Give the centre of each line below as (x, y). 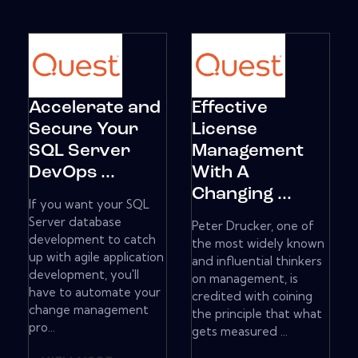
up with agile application (96, 257)
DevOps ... (72, 173)
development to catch (92, 240)
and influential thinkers (257, 261)
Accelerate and (95, 109)
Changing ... (242, 195)
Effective (230, 109)
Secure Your (84, 130)
